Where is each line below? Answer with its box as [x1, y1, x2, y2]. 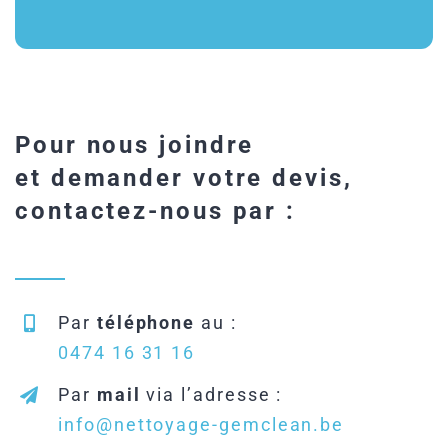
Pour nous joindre [15, 130, 255, 159]
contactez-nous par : [15, 196, 297, 225]
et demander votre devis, [15, 163, 353, 192]
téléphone [96, 311, 196, 333]
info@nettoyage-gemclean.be [58, 414, 345, 436]
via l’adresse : [140, 384, 283, 406]
